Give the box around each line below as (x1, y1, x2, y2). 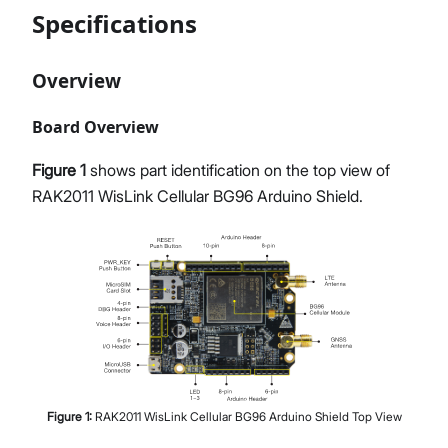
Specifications (32, 7, 197, 40)
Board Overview (32, 116, 159, 138)
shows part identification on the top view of (86, 160, 390, 180)
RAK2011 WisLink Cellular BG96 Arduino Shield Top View (94, 408, 402, 424)
